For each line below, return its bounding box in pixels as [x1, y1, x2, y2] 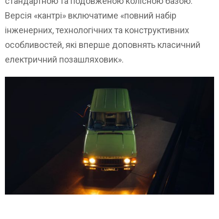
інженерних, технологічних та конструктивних [5, 24, 189, 35]
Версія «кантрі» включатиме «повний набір [5, 10, 176, 21]
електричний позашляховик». [5, 54, 124, 65]
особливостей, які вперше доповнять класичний [5, 39, 200, 50]
